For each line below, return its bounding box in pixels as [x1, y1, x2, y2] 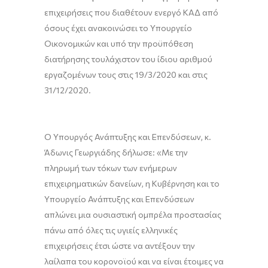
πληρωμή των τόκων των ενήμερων [44, 163, 177, 173]
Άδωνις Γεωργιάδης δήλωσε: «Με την [44, 147, 188, 157]
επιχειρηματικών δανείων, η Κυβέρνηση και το [44, 178, 220, 188]
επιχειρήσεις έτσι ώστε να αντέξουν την [44, 240, 195, 251]
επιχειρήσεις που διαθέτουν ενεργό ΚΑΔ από [44, 7, 218, 17]
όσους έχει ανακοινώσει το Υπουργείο [44, 23, 192, 33]
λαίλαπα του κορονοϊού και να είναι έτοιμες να [44, 256, 224, 266]
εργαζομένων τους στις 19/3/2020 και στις [44, 69, 208, 80]
